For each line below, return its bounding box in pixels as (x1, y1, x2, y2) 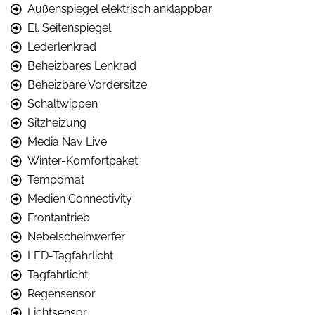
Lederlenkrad (27, 40, 96, 54)
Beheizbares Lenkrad (27, 59, 136, 73)
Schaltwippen (27, 97, 98, 111)
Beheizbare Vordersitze (27, 78, 147, 92)
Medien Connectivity (27, 192, 132, 206)
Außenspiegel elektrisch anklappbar (27, 2, 212, 16)
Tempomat (27, 173, 84, 187)
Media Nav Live (27, 135, 107, 149)
